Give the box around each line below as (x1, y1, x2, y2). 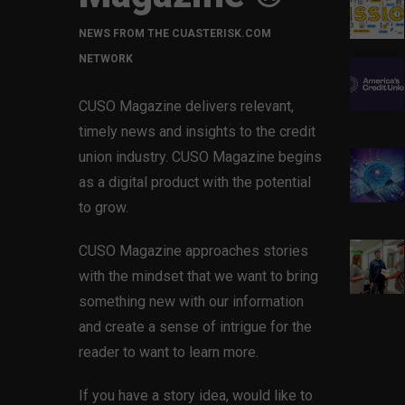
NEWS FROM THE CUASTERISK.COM (79, 27, 271, 40)
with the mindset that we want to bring (79, 268, 318, 285)
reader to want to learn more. (79, 344, 259, 361)
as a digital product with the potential (79, 174, 311, 191)
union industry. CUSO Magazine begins (79, 148, 322, 165)
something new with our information (79, 293, 304, 310)
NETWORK (79, 52, 133, 65)
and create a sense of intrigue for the (79, 318, 312, 335)
